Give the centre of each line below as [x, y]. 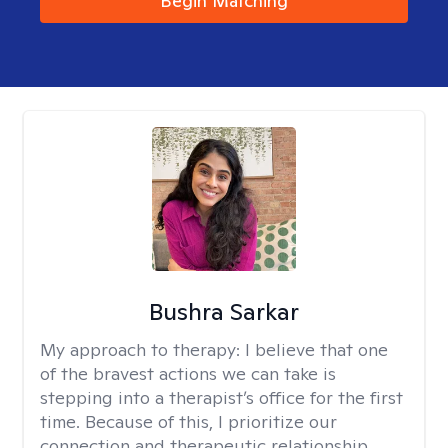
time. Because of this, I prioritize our [188, 421]
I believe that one [316, 349]
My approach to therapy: [142, 349]
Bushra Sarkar [223, 311]
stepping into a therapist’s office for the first [221, 397]
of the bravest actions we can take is [188, 373]
